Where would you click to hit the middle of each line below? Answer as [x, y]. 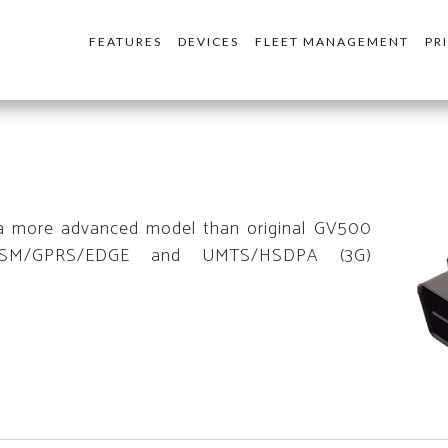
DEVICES [208, 41]
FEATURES [125, 41]
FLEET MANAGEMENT [332, 41]
